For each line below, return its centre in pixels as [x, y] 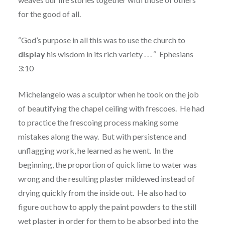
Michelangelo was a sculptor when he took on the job [108, 94]
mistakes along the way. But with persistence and [102, 136]
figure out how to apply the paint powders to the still [107, 206]
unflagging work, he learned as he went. [84, 150]
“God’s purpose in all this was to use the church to [101, 40]
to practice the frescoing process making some [98, 122]
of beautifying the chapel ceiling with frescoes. [97, 108]
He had [192, 108]
